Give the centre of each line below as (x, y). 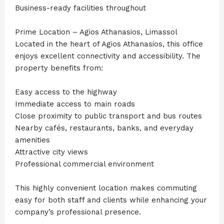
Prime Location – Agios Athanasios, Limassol (96, 32)
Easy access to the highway (66, 92)
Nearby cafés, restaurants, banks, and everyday (104, 128)
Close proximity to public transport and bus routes (108, 116)
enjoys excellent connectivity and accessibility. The (108, 56)
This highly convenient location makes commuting (106, 188)
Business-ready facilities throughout (80, 8)
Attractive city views (51, 152)
